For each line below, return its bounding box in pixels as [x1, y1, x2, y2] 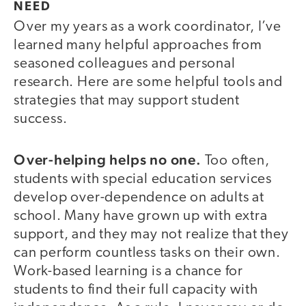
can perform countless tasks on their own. [14, 245, 281, 260]
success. [14, 112, 68, 127]
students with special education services [14, 171, 272, 186]
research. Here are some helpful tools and [14, 75, 283, 90]
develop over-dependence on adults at [14, 190, 264, 205]
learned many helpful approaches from [14, 38, 262, 53]
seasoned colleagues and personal [14, 57, 236, 72]
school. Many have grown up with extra [14, 208, 268, 223]
